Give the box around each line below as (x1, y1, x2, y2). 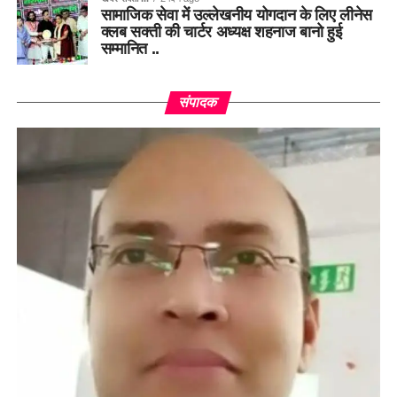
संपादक (177, 95, 220, 111)
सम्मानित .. (100, 40, 160, 58)
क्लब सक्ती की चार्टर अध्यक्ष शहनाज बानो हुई (100, 23, 342, 42)
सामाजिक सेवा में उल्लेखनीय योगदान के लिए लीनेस (100, 6, 373, 25)
